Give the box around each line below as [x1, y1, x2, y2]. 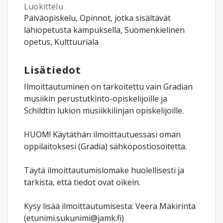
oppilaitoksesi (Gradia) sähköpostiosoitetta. [24, 141, 187, 152]
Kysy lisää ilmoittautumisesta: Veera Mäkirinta [24, 201, 196, 212]
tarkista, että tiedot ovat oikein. [24, 177, 140, 188]
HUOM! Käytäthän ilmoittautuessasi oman [24, 129, 181, 140]
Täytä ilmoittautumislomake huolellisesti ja [24, 165, 184, 176]
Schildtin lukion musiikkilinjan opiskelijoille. [24, 105, 184, 116]
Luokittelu [24, 1, 63, 12]
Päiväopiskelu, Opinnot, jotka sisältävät [24, 12, 171, 23]
